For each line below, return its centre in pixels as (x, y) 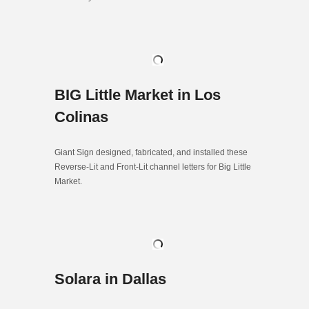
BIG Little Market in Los (138, 94)
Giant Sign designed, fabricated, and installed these (151, 152)
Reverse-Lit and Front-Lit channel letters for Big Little (153, 167)
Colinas (81, 117)
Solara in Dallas (110, 279)
